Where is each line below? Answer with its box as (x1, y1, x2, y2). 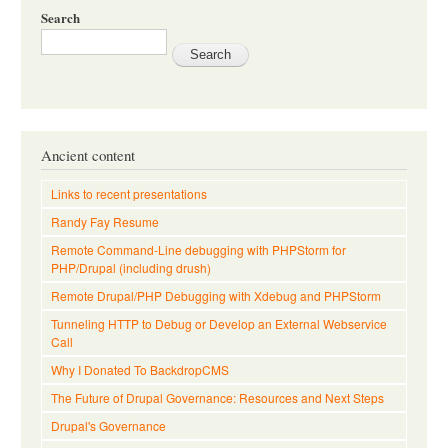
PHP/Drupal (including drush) (51, 258, 211, 276)
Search (41, 7, 80, 27)
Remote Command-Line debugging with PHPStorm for (51, 240, 346, 258)
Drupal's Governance (51, 416, 166, 434)
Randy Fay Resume (51, 212, 159, 230)
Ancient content (41, 144, 135, 165)
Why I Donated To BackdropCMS (51, 360, 229, 378)
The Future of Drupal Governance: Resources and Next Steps (51, 388, 384, 406)
